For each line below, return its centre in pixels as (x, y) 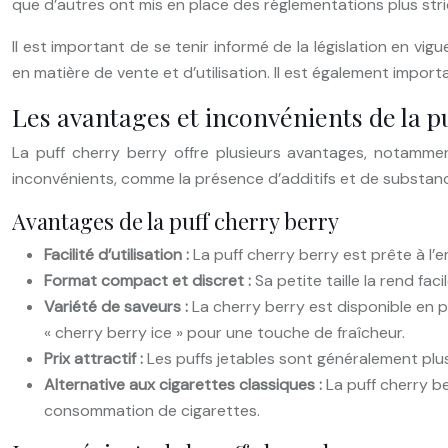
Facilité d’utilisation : (118, 254)
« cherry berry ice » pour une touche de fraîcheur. (224, 332)
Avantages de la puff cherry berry (175, 220)
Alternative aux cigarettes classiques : (185, 384)
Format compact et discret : (149, 280)
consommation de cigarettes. (152, 410)
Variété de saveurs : (118, 306)
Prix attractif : (95, 358)
